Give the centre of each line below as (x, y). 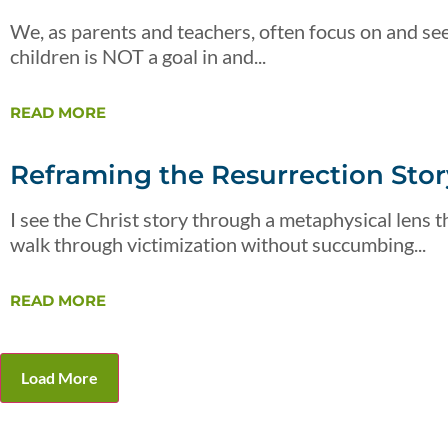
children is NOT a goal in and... (138, 56)
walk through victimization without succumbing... (218, 244)
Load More (59, 377)
